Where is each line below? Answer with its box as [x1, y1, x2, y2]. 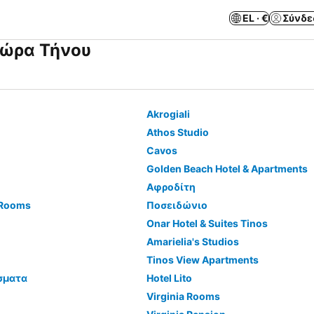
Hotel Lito [146, 272, 192, 284]
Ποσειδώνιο [146, 199, 207, 211]
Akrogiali [146, 108, 190, 120]
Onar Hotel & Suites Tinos [146, 217, 268, 229]
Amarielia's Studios [146, 235, 239, 247]
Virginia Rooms [146, 290, 220, 302]
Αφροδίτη [146, 181, 196, 193]
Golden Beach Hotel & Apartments [146, 163, 308, 175]
